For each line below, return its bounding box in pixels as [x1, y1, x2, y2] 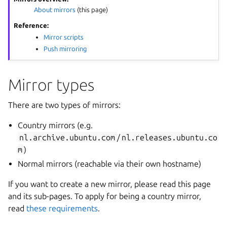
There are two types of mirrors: [8, 100, 121, 109]
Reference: [14, 21, 49, 29]
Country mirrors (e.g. [18, 120, 93, 130]
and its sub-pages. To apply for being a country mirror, [8, 191, 201, 201]
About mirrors [34, 6, 76, 13]
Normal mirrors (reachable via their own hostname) [18, 159, 202, 168]
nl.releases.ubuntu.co [121, 132, 217, 142]
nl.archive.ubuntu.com [19, 132, 116, 142]
